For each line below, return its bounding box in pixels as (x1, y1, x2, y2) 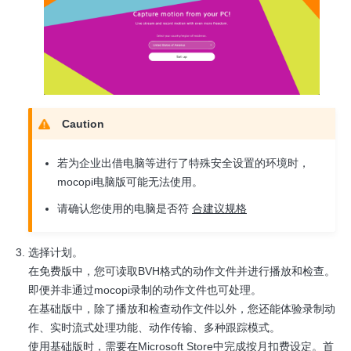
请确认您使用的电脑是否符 (57, 202, 192, 215)
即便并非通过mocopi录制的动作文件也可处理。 (28, 284, 262, 297)
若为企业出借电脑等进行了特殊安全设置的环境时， (57, 157, 309, 170)
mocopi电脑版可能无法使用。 (57, 175, 203, 189)
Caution (62, 118, 104, 131)
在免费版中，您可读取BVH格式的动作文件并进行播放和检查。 (28, 265, 335, 278)
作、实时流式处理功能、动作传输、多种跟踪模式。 (28, 321, 280, 335)
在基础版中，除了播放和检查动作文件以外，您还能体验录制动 (28, 302, 335, 316)
